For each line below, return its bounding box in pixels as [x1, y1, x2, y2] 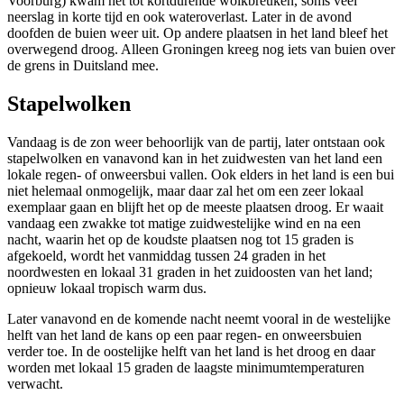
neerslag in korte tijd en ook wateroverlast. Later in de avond [7, 9, 352, 25]
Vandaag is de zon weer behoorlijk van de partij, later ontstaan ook [7, 133, 385, 150]
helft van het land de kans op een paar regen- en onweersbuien [7, 326, 362, 343]
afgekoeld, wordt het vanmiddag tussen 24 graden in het [7, 247, 326, 263]
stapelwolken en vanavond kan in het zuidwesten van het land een [7, 150, 382, 166]
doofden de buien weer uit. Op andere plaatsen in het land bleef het [7, 25, 388, 41]
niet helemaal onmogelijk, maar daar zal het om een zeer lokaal [7, 182, 363, 198]
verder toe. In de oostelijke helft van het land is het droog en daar [7, 343, 375, 359]
